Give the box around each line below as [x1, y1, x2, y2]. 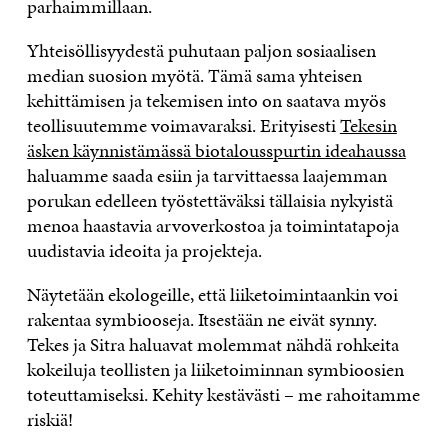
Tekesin [339, 111, 397, 139]
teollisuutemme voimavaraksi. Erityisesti [26, 111, 340, 139]
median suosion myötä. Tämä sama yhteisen [26, 61, 362, 89]
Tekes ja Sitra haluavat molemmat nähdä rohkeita [26, 330, 399, 358]
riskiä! [26, 405, 73, 433]
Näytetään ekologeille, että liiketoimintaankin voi [26, 280, 398, 308]
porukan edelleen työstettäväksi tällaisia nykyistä [26, 186, 393, 214]
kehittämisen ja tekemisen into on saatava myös [26, 86, 386, 114]
